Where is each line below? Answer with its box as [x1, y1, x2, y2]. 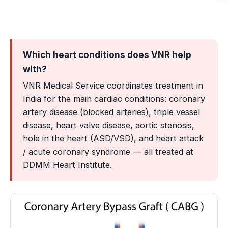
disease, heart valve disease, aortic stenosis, [22, 120, 194, 131]
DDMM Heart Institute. [22, 160, 112, 170]
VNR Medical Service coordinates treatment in [22, 80, 203, 91]
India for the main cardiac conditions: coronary [22, 94, 205, 104]
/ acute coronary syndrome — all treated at [22, 147, 193, 157]
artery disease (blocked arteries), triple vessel [22, 107, 200, 118]
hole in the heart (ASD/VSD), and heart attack [22, 133, 204, 144]
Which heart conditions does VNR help [22, 50, 191, 61]
